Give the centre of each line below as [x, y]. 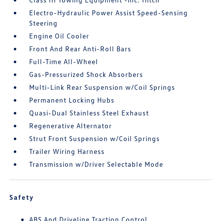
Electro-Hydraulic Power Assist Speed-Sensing [109, 13]
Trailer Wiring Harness [67, 151]
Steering [44, 23]
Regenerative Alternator [71, 126]
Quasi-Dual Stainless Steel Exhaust [89, 113]
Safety [22, 197]
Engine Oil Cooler [59, 36]
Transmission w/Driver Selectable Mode [96, 164]
